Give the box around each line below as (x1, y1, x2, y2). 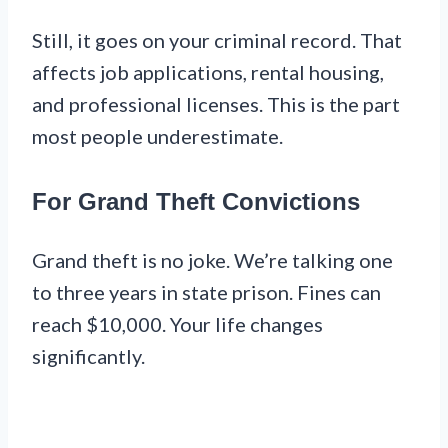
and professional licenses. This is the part (32, 92, 400, 117)
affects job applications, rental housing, (32, 60, 384, 85)
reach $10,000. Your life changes (32, 312, 323, 337)
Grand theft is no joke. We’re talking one (32, 248, 393, 273)
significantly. (32, 344, 145, 369)
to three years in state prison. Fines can (32, 280, 381, 305)
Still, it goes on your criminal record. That (32, 28, 402, 53)
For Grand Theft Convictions (32, 188, 360, 216)
